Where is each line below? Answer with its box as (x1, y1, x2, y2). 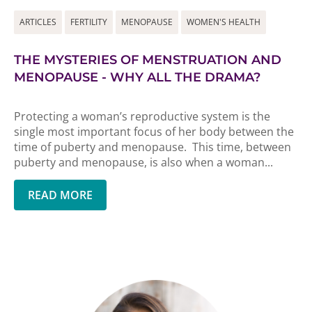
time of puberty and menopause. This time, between (14, 139, 291, 155)
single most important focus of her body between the (14, 124, 294, 139)
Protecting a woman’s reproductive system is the (14, 109, 270, 124)
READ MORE (28, 187, 93, 203)
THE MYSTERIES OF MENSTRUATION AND (14, 52, 281, 68)
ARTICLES (19, 16, 56, 28)
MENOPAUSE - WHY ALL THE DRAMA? (14, 70, 260, 85)
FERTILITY (70, 16, 107, 28)
